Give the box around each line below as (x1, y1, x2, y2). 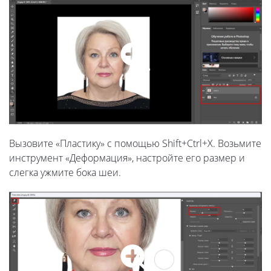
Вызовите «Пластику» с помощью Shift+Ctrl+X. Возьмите (9, 136, 261, 150)
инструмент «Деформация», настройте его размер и (9, 151, 245, 165)
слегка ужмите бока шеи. (9, 165, 121, 179)
